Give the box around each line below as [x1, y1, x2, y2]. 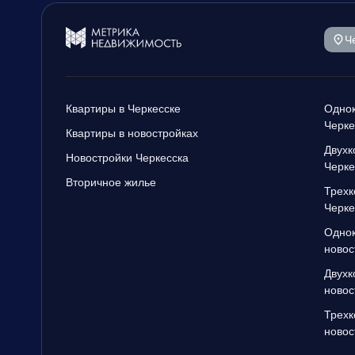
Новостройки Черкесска [66, 151, 189, 165]
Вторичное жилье [66, 176, 156, 189]
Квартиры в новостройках [66, 127, 198, 140]
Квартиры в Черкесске [66, 102, 181, 116]
